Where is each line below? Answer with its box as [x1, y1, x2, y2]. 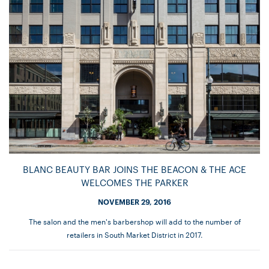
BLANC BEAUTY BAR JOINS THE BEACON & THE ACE [23, 163, 246, 176]
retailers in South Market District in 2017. [66, 229, 203, 240]
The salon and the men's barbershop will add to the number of [28, 216, 241, 227]
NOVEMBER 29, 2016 [98, 196, 171, 207]
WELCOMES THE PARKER [80, 176, 189, 189]
